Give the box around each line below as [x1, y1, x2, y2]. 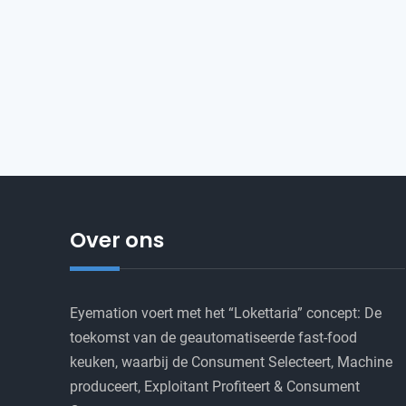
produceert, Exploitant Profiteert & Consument [70, 378, 360, 396]
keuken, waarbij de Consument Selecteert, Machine [70, 353, 392, 372]
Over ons [70, 226, 164, 256]
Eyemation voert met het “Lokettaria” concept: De [70, 304, 382, 323]
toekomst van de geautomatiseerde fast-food [70, 329, 357, 347]
